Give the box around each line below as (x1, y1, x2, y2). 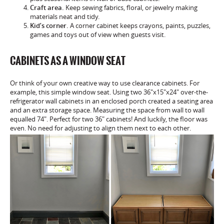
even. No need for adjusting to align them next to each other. (10, 123, 191, 133)
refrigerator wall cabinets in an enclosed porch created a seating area (10, 96, 213, 106)
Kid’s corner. (30, 21, 68, 30)
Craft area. (30, 3, 64, 12)
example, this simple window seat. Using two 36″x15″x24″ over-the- (10, 87, 208, 97)
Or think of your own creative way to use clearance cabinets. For (10, 78, 199, 88)
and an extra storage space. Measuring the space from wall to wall (10, 105, 204, 115)
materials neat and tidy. (30, 12, 99, 21)
